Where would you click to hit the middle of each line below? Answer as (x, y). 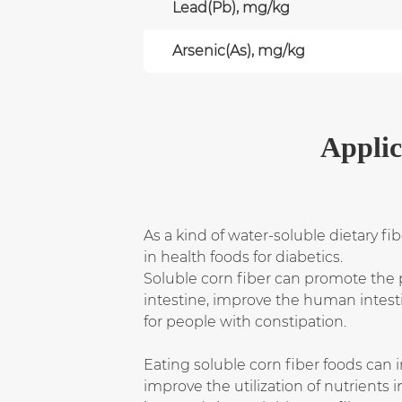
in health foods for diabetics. (243, 257)
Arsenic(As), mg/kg (239, 50)
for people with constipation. (245, 321)
